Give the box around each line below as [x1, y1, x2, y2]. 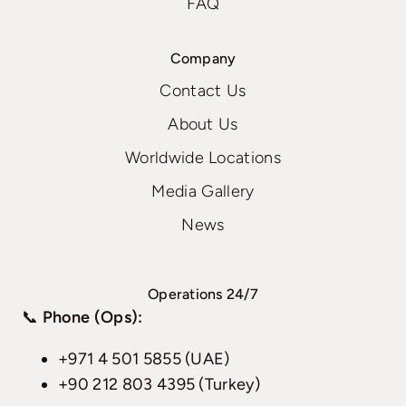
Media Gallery [151, 181, 255, 202]
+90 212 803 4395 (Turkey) [57, 374, 261, 395]
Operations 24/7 [148, 285, 258, 304]
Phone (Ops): [42, 307, 143, 328]
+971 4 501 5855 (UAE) [57, 349, 230, 370]
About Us [168, 114, 238, 135]
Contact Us [159, 81, 246, 101]
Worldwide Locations [124, 148, 282, 169]
